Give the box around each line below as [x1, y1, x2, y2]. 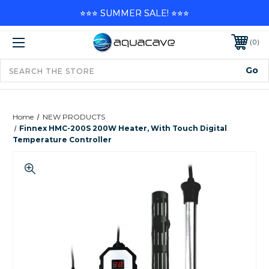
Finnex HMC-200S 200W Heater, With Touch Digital [19, 123, 228, 133]
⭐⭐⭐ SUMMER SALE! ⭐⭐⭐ [80, 7, 189, 19]
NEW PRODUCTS [42, 112, 105, 121]
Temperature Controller [13, 134, 112, 144]
